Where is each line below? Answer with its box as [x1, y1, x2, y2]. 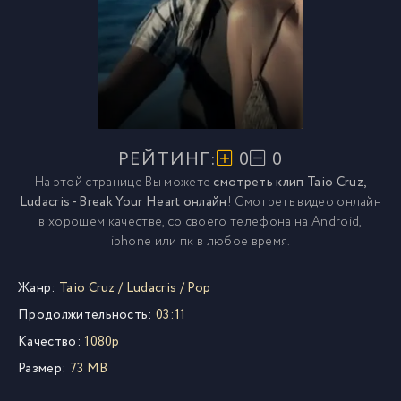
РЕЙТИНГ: [118, 147, 217, 173]
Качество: [18, 332, 81, 352]
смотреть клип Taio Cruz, [213, 173, 367, 192]
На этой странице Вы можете [34, 173, 214, 192]
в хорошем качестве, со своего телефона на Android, [38, 212, 363, 232]
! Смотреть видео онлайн [226, 192, 382, 212]
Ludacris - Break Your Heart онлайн [19, 192, 227, 212]
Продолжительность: [18, 305, 153, 325]
